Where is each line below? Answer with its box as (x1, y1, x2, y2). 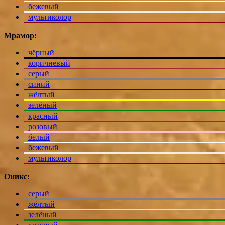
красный (28, 111, 58, 121)
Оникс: (4, 172, 30, 181)
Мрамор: (4, 31, 37, 40)
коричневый (28, 59, 70, 68)
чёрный (28, 48, 54, 57)
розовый (28, 122, 57, 131)
